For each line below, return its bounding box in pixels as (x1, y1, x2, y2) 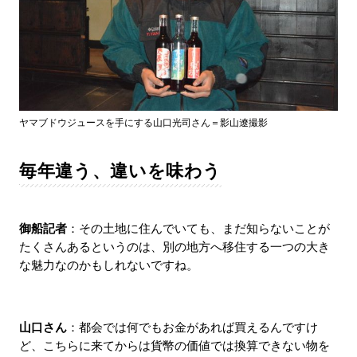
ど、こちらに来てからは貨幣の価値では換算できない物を (18, 339, 330, 352)
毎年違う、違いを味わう (18, 160, 222, 181)
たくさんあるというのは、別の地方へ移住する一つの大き (18, 240, 330, 253)
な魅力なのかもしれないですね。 (18, 258, 198, 272)
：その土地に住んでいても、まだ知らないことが (66, 222, 330, 235)
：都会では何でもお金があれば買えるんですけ (66, 320, 318, 334)
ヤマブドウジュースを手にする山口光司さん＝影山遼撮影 (18, 116, 268, 128)
